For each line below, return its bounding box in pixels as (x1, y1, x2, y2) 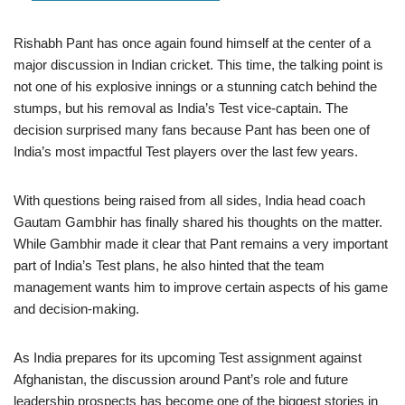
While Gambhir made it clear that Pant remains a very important (14, 235, 388, 251)
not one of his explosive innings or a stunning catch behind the (14, 78, 377, 94)
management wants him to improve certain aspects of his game (14, 278, 388, 295)
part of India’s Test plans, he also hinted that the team (14, 257, 325, 273)
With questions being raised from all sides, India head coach (14, 192, 365, 208)
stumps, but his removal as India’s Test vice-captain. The (14, 99, 348, 116)
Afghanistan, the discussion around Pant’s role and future (14, 371, 348, 387)
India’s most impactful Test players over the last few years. (14, 143, 358, 159)
